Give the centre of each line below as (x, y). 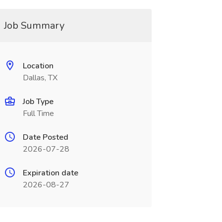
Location (38, 66)
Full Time (38, 113)
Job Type (38, 102)
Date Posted (45, 137)
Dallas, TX (40, 78)
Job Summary (34, 26)
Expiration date (50, 173)
